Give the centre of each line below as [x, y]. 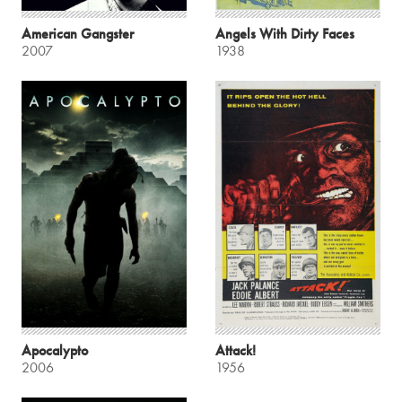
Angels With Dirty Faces [285, 33]
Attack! [236, 351]
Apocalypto [55, 351]
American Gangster [78, 33]
